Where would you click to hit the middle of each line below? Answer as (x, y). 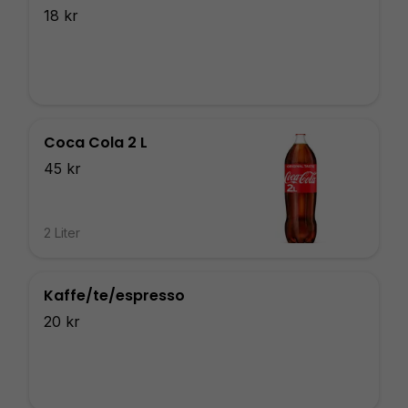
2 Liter (62, 233)
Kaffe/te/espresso (114, 296)
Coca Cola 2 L (96, 143)
